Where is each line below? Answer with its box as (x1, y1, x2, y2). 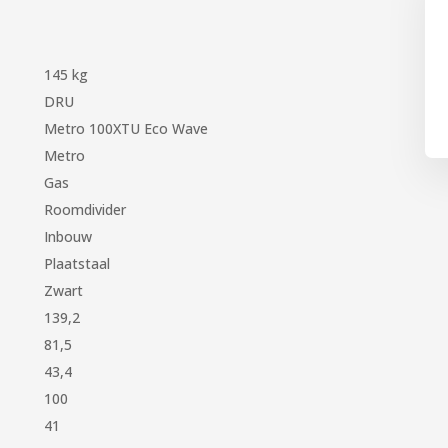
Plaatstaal (44, 253, 111, 273)
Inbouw (44, 226, 93, 246)
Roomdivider (44, 199, 127, 219)
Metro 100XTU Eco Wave (44, 118, 209, 138)
